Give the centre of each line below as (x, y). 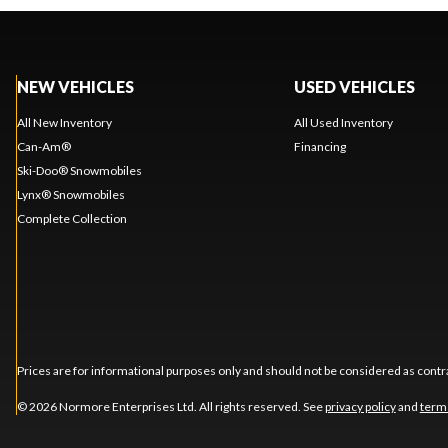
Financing (319, 146)
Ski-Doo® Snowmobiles (79, 170)
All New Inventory (64, 122)
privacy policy (360, 406)
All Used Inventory (343, 122)
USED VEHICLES (354, 86)
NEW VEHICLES (75, 86)
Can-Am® (43, 146)
